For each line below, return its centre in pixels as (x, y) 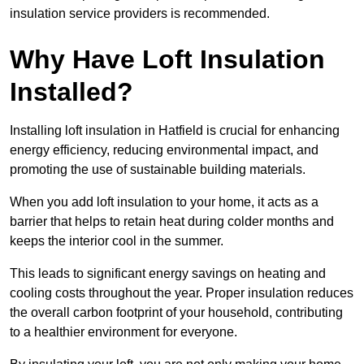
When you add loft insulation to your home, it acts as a (164, 202)
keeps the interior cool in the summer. (117, 241)
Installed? (71, 92)
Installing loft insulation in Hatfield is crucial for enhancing (175, 131)
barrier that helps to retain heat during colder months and (172, 222)
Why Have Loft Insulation (167, 60)
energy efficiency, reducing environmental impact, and (164, 150)
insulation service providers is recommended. (140, 14)
